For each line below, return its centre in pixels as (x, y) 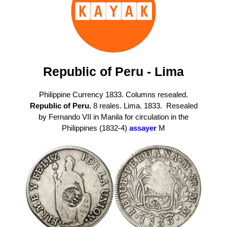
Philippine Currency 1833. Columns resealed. (113, 94)
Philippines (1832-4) (96, 128)
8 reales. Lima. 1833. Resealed (144, 105)
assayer (143, 128)
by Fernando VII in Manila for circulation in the (113, 117)
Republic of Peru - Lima (113, 71)
